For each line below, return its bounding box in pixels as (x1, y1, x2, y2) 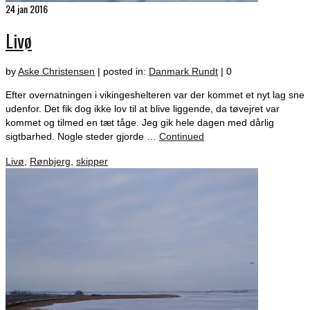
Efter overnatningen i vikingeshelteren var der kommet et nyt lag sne (6, 89, 304, 101)
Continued (159, 131, 204, 143)
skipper (76, 156, 108, 167)
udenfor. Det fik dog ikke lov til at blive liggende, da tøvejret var (6, 103, 280, 115)
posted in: (103, 66, 149, 77)
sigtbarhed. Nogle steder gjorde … (6, 131, 159, 143)
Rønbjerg (30, 156, 71, 167)
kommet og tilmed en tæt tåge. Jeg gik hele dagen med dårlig (6, 117, 274, 129)
